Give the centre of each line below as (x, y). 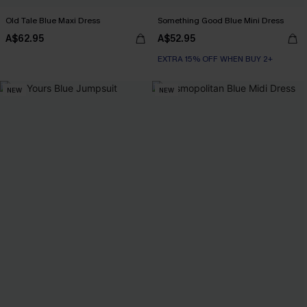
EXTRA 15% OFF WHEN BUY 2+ (215, 59)
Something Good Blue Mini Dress (221, 21)
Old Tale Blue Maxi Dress (53, 21)
